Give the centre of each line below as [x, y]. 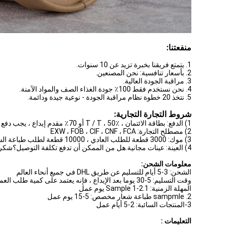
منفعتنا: [179, 48]
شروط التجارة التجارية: [153, 114]
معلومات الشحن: [166, 164]
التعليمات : [176, 221]
